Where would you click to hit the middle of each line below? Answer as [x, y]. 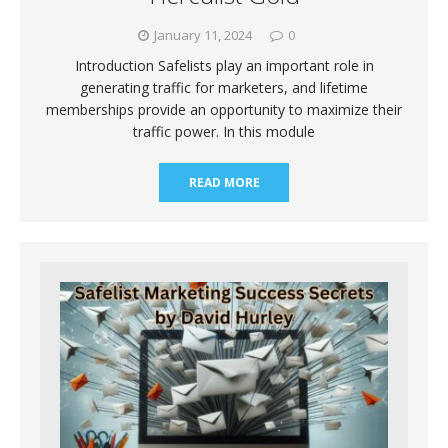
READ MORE [224, 182]
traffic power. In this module [224, 131]
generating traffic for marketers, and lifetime [224, 87]
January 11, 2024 [203, 34]
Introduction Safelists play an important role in [224, 65]
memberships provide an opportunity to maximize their [224, 109]
